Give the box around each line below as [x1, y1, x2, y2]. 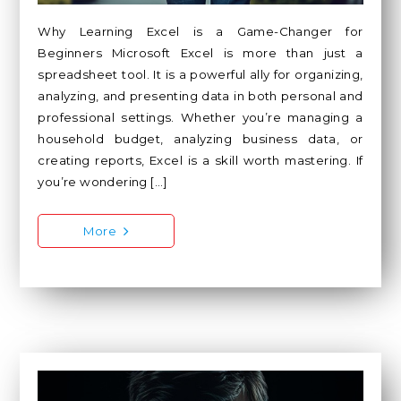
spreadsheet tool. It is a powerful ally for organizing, [38, 67, 363, 82]
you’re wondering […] [38, 175, 168, 190]
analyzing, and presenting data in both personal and [38, 89, 363, 104]
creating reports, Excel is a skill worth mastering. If [38, 153, 363, 168]
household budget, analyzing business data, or [38, 132, 363, 147]
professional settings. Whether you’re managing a [38, 110, 363, 125]
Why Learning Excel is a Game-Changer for [38, 24, 363, 39]
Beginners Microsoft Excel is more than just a [38, 46, 363, 61]
